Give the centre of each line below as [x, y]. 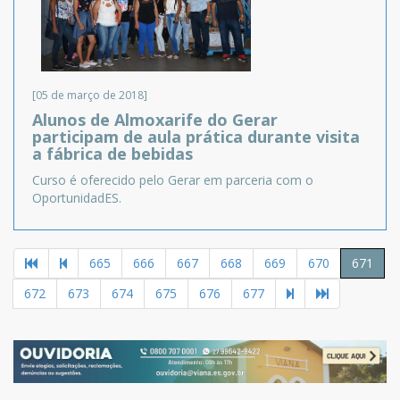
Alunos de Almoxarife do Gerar [155, 120]
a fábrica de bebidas [112, 154]
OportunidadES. [77, 198]
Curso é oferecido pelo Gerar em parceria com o [173, 180]
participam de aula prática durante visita [196, 137]
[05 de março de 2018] [90, 96]
